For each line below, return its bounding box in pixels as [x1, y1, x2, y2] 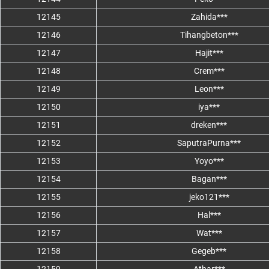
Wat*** [196, 228, 222, 238]
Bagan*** [191, 174, 227, 184]
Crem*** [193, 66, 225, 76]
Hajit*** [195, 48, 223, 58]
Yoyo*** [194, 156, 224, 166]
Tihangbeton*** [180, 30, 238, 40]
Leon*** [194, 84, 224, 94]
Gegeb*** [192, 246, 226, 256]
